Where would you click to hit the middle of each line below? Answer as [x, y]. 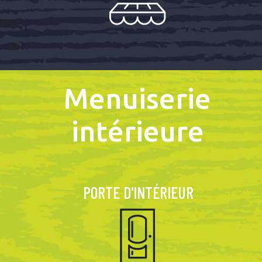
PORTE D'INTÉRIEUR [138, 192]
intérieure [137, 130]
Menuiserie [138, 98]
